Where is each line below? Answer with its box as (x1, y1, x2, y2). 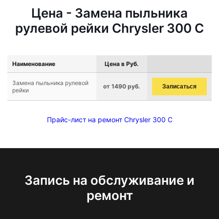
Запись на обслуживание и (24, 173, 195, 188)
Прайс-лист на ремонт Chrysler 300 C (46, 115, 173, 124)
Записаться (162, 83, 197, 90)
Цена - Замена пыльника (31, 5, 188, 21)
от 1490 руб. (103, 83, 140, 90)
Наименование (12, 60, 55, 67)
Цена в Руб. (105, 60, 139, 67)
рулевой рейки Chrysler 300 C (15, 21, 204, 36)
